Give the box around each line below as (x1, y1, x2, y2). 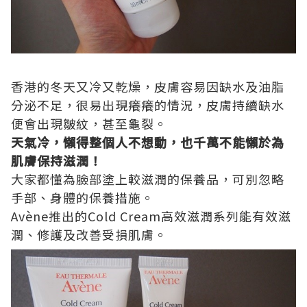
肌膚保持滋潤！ (11, 151, 102, 170)
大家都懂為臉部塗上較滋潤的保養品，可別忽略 (11, 170, 284, 188)
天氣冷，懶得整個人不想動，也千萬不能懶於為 (11, 133, 284, 151)
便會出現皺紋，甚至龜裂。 (11, 114, 167, 133)
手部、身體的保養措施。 (11, 188, 154, 207)
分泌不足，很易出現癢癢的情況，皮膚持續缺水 (11, 96, 284, 114)
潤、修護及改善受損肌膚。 (11, 225, 167, 244)
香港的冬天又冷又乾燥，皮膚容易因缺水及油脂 (11, 77, 284, 96)
